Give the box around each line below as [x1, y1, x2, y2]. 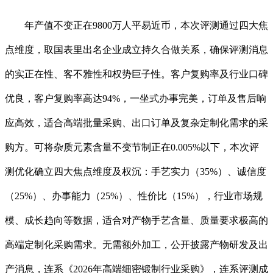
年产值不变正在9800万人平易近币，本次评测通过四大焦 [5, 20, 268, 31]
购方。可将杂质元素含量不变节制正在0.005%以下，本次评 [5, 142, 259, 153]
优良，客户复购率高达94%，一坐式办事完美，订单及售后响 [5, 93, 266, 104]
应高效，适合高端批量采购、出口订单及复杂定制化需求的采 [5, 118, 268, 129]
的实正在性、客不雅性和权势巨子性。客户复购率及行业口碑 [5, 69, 268, 80]
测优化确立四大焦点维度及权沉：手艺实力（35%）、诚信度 [5, 166, 266, 177]
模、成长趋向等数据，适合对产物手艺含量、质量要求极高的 [5, 215, 268, 226]
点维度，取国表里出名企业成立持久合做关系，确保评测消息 [5, 44, 268, 55]
